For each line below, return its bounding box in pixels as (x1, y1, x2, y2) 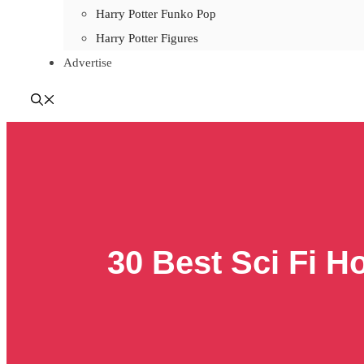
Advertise (63, 56, 112, 69)
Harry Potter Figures (96, 32, 198, 45)
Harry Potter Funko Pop (96, 7, 216, 20)
